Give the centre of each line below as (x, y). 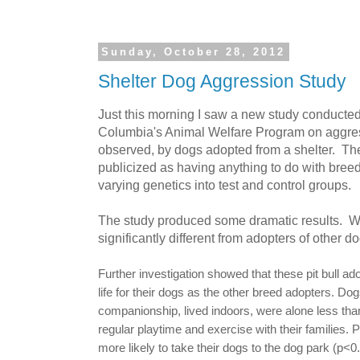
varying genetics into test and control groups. (225, 184)
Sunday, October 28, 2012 (194, 52)
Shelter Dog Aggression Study (222, 81)
